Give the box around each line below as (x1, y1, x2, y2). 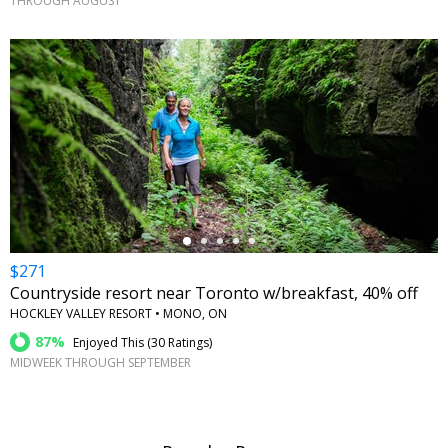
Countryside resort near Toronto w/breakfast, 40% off (10, 282, 418, 305)
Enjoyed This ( (70, 334, 151, 352)
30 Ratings (151, 334, 209, 352)
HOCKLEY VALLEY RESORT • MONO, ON (10, 305, 227, 323)
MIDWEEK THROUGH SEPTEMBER (10, 354, 191, 372)
